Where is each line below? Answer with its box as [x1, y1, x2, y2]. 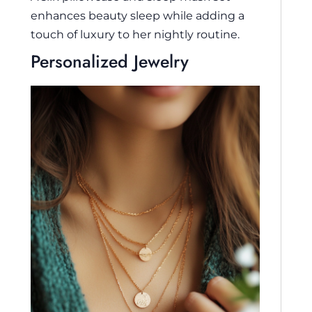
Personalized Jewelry [31, 49, 189, 75]
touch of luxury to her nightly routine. [31, 27, 240, 42]
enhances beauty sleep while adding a [31, 8, 244, 23]
